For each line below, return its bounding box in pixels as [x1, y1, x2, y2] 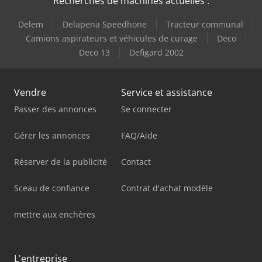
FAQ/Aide [121, 129, 157, 141]
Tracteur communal [166, 18, 243, 30]
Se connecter [121, 103, 172, 115]
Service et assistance [121, 85, 212, 99]
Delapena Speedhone [63, 18, 147, 30]
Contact [121, 156, 151, 167]
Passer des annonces [14, 103, 96, 115]
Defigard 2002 [129, 46, 184, 58]
